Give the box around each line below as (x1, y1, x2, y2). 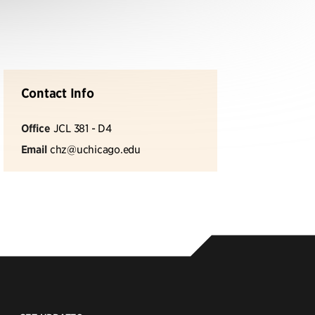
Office (20, 121, 51, 135)
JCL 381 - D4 (53, 121, 112, 134)
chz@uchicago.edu (49, 142, 141, 155)
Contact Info (20, 85, 94, 101)
